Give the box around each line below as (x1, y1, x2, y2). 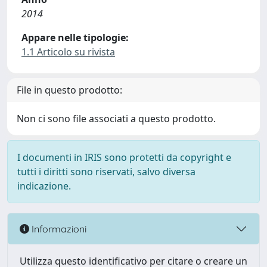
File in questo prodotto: (17, 83, 122, 97)
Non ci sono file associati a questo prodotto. (17, 112, 216, 125)
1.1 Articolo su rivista (21, 45, 115, 58)
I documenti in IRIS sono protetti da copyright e (17, 151, 231, 164)
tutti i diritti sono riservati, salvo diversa (17, 165, 195, 178)
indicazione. (17, 179, 71, 193)
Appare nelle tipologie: (21, 31, 129, 44)
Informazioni (29, 222, 86, 235)
